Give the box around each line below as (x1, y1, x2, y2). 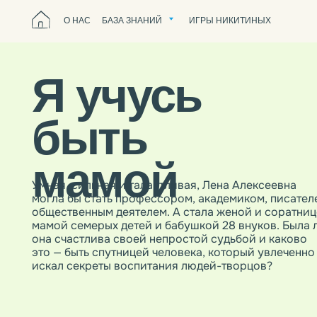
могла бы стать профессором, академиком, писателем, (28, 171, 296, 184)
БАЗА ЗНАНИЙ (91, 13, 145, 23)
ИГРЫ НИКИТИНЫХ (168, 13, 242, 23)
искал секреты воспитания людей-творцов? (28, 231, 243, 244)
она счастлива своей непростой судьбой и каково (28, 207, 275, 220)
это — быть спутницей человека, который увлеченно (28, 219, 282, 232)
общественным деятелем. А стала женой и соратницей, (28, 183, 297, 196)
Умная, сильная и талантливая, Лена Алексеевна (28, 159, 265, 172)
